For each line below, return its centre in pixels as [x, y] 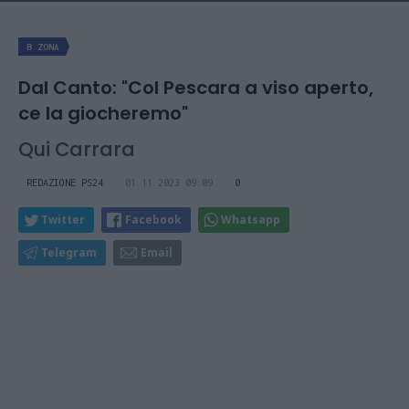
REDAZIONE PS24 [65, 183]
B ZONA [43, 47]
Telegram [69, 252]
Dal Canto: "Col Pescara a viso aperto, [196, 88]
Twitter [63, 220]
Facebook [153, 220]
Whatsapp [251, 220]
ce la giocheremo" [103, 113]
